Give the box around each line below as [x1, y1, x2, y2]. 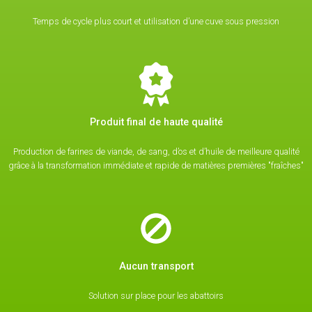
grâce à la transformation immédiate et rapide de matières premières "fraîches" [8, 159, 304, 171]
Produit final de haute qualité [89, 116, 223, 128]
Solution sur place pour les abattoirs [88, 290, 224, 301]
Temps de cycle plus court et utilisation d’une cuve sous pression [33, 15, 279, 26]
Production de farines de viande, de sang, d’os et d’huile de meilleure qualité [13, 146, 299, 157]
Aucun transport [118, 260, 194, 272]
